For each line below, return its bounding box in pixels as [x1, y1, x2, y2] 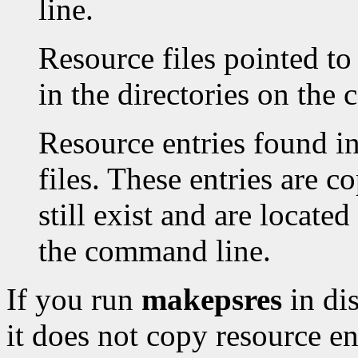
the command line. [38, 233, 271, 268]
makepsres [141, 282, 290, 317]
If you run [6, 282, 141, 317]
